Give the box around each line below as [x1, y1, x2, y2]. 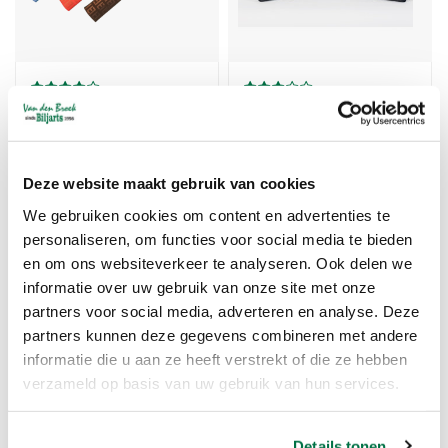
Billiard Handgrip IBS [30, 105, 172, 130]
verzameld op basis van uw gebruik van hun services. [23, 374, 400, 392]
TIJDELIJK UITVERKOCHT [251, 230, 402, 251]
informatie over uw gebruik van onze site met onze [23, 278, 376, 296]
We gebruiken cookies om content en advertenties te [23, 206, 390, 224]
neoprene [244, 128, 310, 153]
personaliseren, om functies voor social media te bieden [23, 230, 413, 248]
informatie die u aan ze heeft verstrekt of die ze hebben [23, 350, 407, 368]
